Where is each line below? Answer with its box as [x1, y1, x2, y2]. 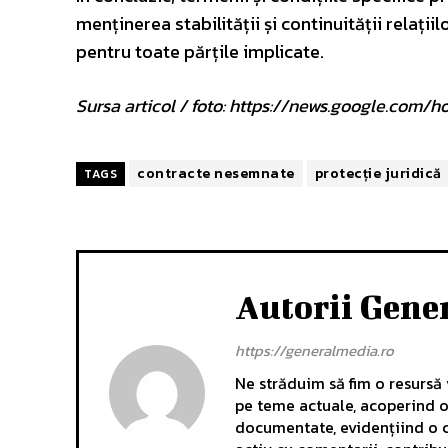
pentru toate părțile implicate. [76, 37, 324, 65]
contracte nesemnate [137, 162, 295, 184]
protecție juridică [314, 162, 442, 184]
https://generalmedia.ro [235, 338, 394, 362]
